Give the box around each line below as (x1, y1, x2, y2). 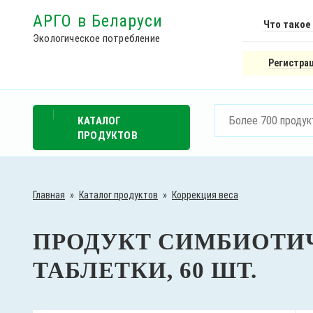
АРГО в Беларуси (33, 11, 163, 31)
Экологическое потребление (33, 32, 160, 45)
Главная (33, 189, 65, 201)
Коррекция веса (172, 189, 238, 201)
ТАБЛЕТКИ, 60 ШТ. (33, 258, 257, 284)
